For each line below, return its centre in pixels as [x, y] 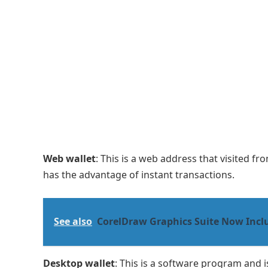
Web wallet [69, 159]
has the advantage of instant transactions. [139, 175]
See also [73, 221]
